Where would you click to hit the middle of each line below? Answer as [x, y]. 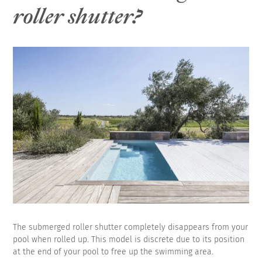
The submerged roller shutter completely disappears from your [131, 227]
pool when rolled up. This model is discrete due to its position [129, 240]
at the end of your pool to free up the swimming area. [113, 252]
